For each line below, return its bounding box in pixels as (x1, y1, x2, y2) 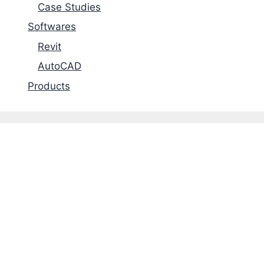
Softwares (28, 21, 76, 33)
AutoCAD (38, 60, 81, 72)
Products (28, 80, 70, 92)
